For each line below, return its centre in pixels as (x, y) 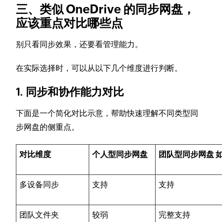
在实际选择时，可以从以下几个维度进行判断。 (99, 68)
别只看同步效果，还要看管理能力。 (80, 45)
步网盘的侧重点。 (48, 127)
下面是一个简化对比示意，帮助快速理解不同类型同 (107, 113)
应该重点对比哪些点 (70, 23)
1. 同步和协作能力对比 (70, 92)
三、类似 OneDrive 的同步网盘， (106, 9)
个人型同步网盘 (120, 155)
